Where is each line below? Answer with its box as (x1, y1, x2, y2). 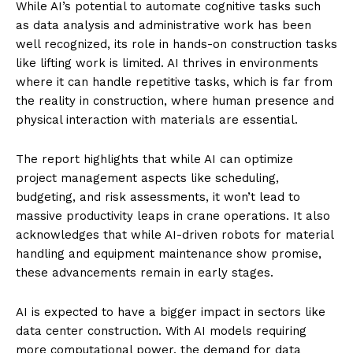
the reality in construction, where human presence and (16, 94, 334, 109)
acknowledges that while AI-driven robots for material (16, 228, 333, 243)
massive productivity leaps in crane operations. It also (16, 209, 330, 224)
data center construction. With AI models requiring (16, 324, 307, 339)
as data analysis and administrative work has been (16, 18, 311, 33)
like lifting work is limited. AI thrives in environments (16, 56, 318, 71)
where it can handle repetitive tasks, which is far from (16, 75, 333, 90)
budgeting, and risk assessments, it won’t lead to (16, 190, 300, 205)
